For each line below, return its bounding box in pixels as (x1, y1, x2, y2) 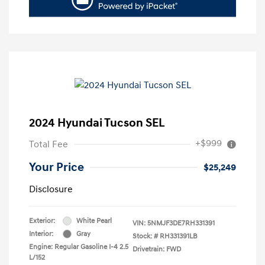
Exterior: (29, 216, 55, 225)
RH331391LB (160, 231, 198, 241)
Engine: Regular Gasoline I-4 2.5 (29, 242, 128, 251)
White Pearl (76, 216, 112, 225)
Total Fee (29, 138, 68, 150)
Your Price (29, 160, 84, 174)
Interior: (29, 229, 53, 238)
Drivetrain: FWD (132, 244, 181, 254)
